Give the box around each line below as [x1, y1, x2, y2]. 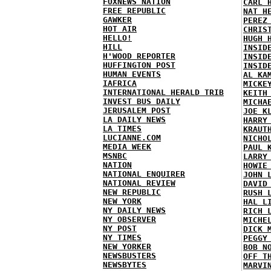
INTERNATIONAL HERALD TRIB [103, 88, 224, 97]
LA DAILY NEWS [103, 115, 166, 124]
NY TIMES [103, 233, 142, 242]
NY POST [103, 224, 137, 233]
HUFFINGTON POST [103, 60, 175, 70]
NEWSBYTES [103, 260, 146, 269]
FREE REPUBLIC [103, 6, 166, 15]
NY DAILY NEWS [103, 206, 166, 215]
